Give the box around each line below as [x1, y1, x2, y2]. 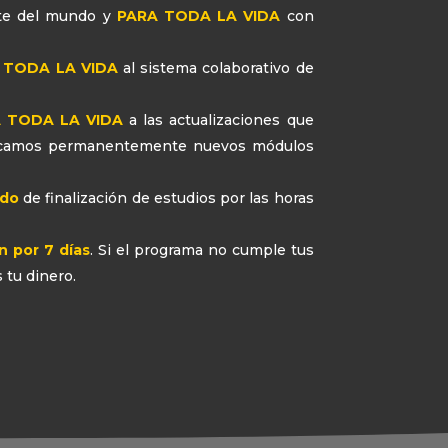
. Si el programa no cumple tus [89, 241, 314, 260]
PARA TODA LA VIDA [116, 7, 281, 26]
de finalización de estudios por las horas [18, 189, 314, 208]
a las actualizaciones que [129, 111, 314, 130]
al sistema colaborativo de [117, 59, 314, 78]
